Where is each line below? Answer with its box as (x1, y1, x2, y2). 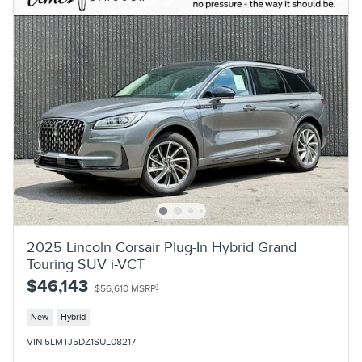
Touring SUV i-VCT (27, 256, 145, 274)
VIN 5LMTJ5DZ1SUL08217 (27, 335, 136, 348)
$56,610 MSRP (95, 283, 156, 296)
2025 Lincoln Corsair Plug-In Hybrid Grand (27, 239, 297, 257)
